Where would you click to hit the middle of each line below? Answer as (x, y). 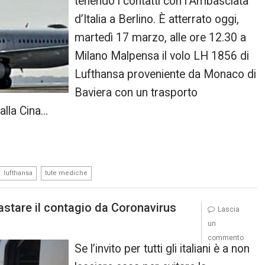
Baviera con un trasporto (136, 93)
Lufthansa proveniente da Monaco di (166, 74)
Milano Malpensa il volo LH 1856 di (162, 56)
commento (225, 237)
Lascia (228, 209)
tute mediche (66, 173)
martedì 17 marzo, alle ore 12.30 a (161, 38)
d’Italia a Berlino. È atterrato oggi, (157, 19)
